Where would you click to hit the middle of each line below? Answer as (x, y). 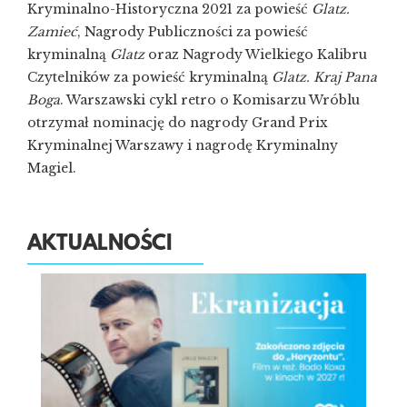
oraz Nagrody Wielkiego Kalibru (256, 54)
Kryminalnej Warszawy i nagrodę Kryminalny (183, 145)
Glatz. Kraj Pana (324, 77)
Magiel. (52, 168)
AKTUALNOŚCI (99, 244)
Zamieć (52, 31)
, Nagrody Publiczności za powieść (193, 31)
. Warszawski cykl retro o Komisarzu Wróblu (210, 99)
